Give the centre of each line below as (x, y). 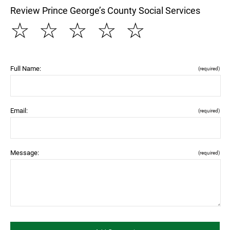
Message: (25, 152)
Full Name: (26, 68)
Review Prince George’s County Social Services (105, 10)
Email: (19, 110)
